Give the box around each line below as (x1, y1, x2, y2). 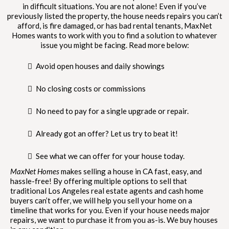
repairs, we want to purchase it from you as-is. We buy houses (10, 215, 218, 225)
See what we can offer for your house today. (36, 151, 185, 161)
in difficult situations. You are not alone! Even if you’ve (22, 2, 207, 11)
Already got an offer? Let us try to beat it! (36, 129, 178, 139)
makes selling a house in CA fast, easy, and (59, 167, 202, 176)
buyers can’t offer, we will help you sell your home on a (10, 196, 192, 205)
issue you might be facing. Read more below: (40, 40, 189, 50)
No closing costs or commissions (36, 84, 146, 94)
